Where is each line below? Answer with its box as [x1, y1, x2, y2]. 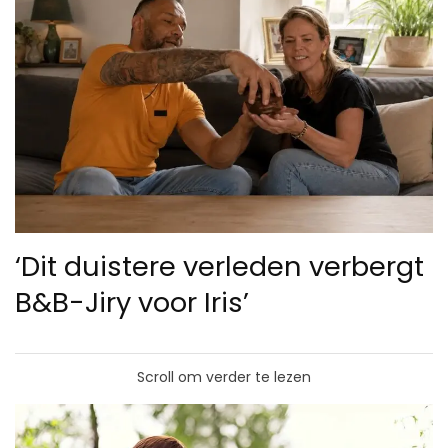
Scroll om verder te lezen [137, 367, 311, 388]
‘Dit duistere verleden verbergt [15, 247, 424, 287]
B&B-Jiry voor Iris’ [15, 283, 249, 323]
